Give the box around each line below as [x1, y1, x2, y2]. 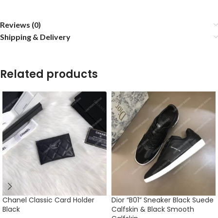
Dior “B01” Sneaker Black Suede [111, 195, 214, 205]
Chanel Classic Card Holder [2, 195, 94, 205]
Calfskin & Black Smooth [111, 204, 194, 215]
